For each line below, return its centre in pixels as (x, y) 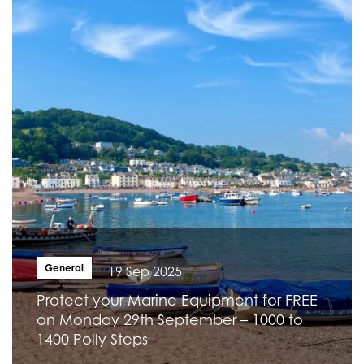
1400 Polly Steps (92, 339)
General (64, 267)
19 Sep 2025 (145, 271)
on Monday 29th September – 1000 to (170, 320)
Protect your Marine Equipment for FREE (177, 300)
